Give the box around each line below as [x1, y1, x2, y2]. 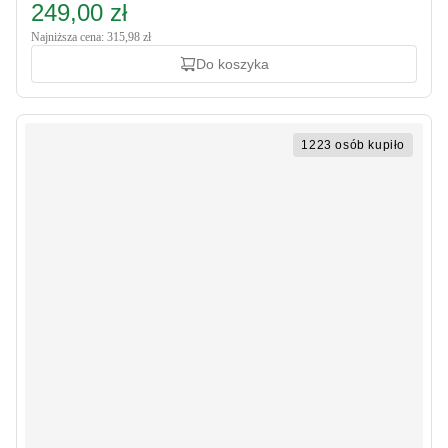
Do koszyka [195, 56, 269, 72]
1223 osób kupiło [301, 138, 405, 152]
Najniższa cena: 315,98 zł [31, 30, 151, 44]
